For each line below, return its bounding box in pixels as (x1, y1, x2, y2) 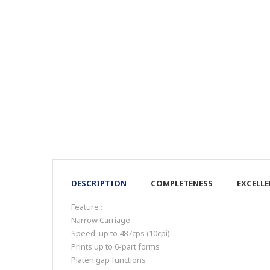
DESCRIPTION (71, 178, 127, 189)
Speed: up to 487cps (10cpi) (71, 228, 170, 239)
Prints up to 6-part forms (71, 241, 160, 253)
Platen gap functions (71, 254, 146, 266)
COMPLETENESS (151, 178, 213, 189)
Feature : (71, 201, 102, 213)
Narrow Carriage (71, 215, 130, 226)
